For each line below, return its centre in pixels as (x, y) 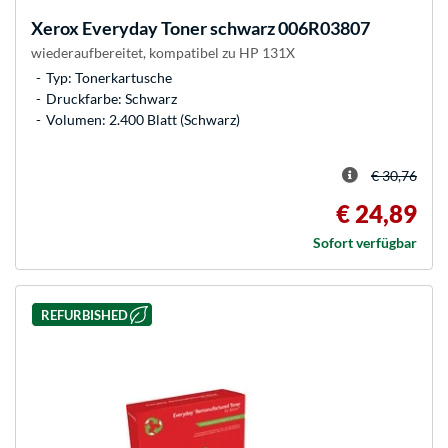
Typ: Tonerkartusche (109, 77)
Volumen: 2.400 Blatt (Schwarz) (143, 119)
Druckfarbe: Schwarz (111, 98)
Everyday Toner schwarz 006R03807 (224, 28)
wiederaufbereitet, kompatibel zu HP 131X (163, 52)
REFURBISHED (84, 314)
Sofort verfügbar (365, 242)
